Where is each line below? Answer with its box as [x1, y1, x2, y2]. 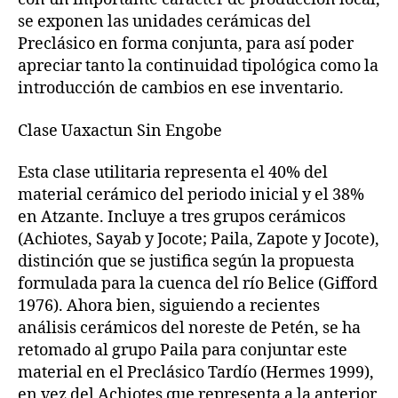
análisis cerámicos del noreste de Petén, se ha [18, 318, 361, 339]
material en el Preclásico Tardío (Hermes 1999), [18, 362, 374, 384]
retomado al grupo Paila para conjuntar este [18, 340, 347, 362]
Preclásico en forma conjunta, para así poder [18, 34, 354, 55]
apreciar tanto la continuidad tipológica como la [18, 56, 378, 77]
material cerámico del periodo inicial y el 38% [18, 185, 364, 206]
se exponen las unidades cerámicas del [18, 12, 311, 33]
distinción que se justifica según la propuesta [18, 251, 354, 273]
